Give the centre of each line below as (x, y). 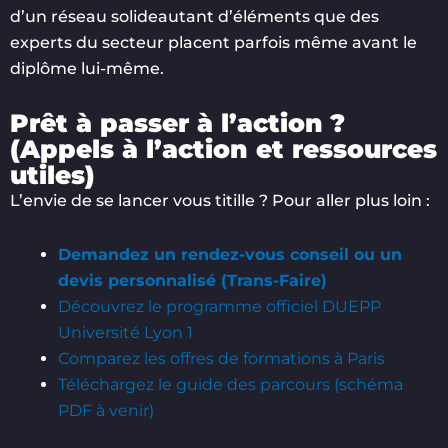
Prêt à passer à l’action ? (177, 122)
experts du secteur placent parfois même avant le (213, 42)
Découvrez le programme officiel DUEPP (219, 306)
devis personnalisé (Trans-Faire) (192, 280)
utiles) (52, 174)
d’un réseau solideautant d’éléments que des (194, 16)
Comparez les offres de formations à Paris (221, 358)
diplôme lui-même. (87, 68)
